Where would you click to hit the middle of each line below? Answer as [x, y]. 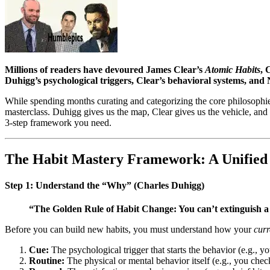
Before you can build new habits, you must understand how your [129, 230]
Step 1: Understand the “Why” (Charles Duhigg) [105, 185]
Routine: [47, 261]
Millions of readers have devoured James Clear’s [105, 69]
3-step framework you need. [58, 122]
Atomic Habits [233, 69]
